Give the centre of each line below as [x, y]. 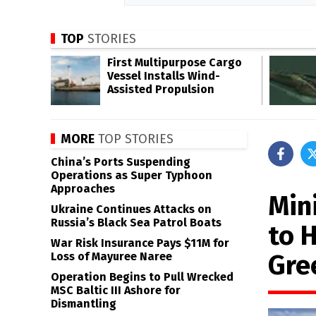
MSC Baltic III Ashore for [116, 290]
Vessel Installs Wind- [164, 76]
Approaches [83, 189]
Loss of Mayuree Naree [111, 256]
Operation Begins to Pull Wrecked [142, 277]
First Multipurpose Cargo [175, 62]
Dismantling [84, 304]
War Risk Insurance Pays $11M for [140, 243]
